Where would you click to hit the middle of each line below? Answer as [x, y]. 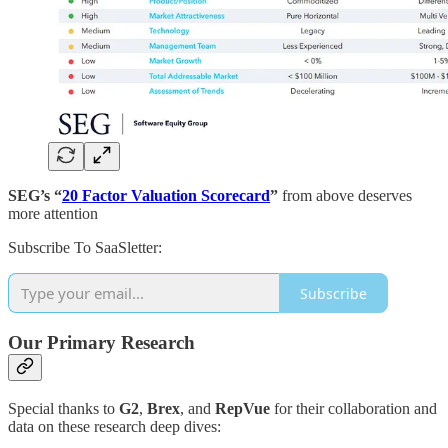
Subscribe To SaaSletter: [85, 248]
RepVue [242, 408]
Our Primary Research [101, 343]
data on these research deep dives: [114, 426]
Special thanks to [63, 408]
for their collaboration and [353, 408]
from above [318, 196]
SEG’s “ [35, 196]
